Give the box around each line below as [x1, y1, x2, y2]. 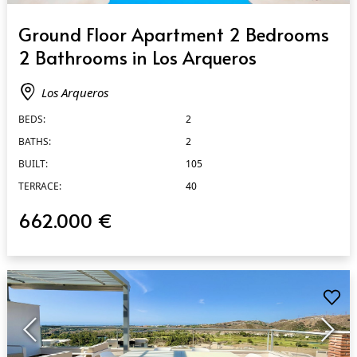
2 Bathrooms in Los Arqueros [18, 44, 257, 69]
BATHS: [18, 134, 51, 148]
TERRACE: [18, 178, 61, 193]
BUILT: [18, 156, 48, 171]
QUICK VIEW [18, 12, 73, 26]
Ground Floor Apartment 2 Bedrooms [18, 21, 329, 46]
